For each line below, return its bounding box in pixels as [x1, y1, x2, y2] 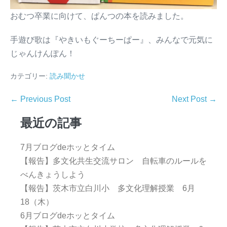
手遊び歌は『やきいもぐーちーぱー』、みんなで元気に [10, 35, 213, 45]
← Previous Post [10, 95, 70, 104]
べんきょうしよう [20, 170, 85, 179]
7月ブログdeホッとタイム [20, 143, 115, 152]
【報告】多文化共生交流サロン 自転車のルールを [20, 157, 207, 166]
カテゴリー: [10, 72, 48, 81]
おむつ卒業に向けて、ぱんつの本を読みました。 [10, 12, 188, 21]
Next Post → [172, 95, 217, 104]
